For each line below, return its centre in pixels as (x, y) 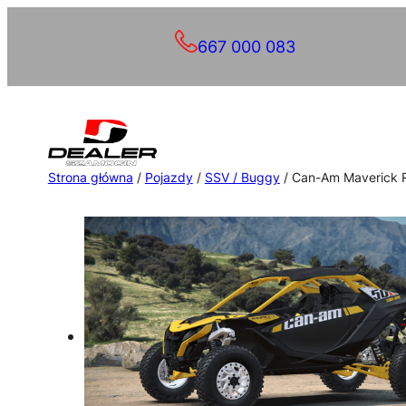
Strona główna (90, 178)
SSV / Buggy (242, 178)
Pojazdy (169, 178)
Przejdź (35, 19)
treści (28, 74)
